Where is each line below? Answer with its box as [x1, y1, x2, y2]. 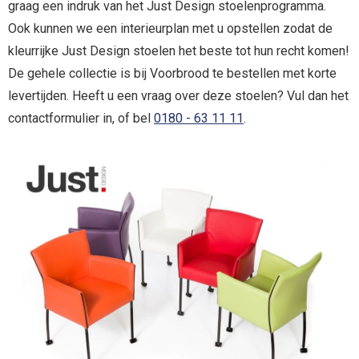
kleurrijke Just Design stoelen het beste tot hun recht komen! [8, 42, 349, 58]
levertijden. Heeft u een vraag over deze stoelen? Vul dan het [8, 87, 349, 103]
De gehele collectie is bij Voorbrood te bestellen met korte [8, 65, 337, 81]
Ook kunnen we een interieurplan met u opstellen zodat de [8, 20, 333, 36]
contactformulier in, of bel [8, 110, 154, 126]
